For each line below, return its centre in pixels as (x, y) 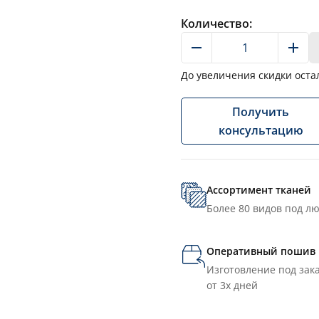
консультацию (261, 131)
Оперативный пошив (261, 251)
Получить (261, 112)
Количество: (216, 24)
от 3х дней (232, 286)
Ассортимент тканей (259, 190)
